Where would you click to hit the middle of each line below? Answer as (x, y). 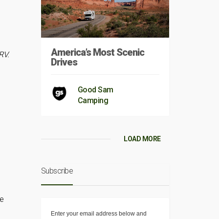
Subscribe (57, 171)
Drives (64, 62)
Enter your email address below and (99, 214)
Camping (93, 101)
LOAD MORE (142, 139)
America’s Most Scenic (97, 53)
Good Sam (95, 90)
